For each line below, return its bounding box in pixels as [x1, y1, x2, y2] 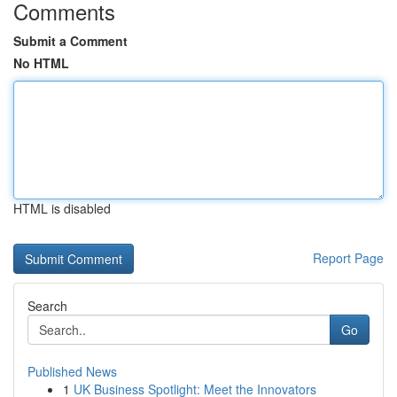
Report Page [313, 249, 384, 267]
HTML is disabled [13, 199, 111, 217]
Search [27, 297, 67, 315]
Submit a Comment [13, 32, 128, 50]
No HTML [13, 54, 69, 72]
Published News [27, 362, 117, 380]
